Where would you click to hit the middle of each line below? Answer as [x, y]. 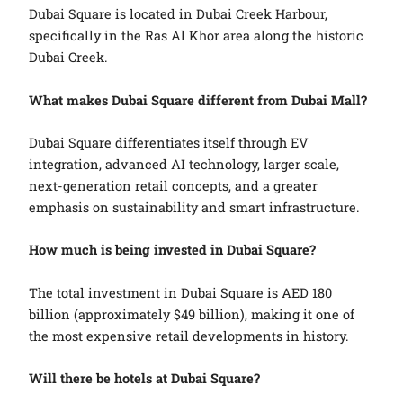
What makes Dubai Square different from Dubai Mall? [198, 100]
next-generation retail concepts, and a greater [174, 185]
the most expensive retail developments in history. [189, 336]
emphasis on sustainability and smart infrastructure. [195, 207]
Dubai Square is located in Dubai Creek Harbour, [179, 14]
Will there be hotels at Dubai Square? [145, 378]
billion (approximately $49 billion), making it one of [192, 314]
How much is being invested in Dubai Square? [173, 250]
